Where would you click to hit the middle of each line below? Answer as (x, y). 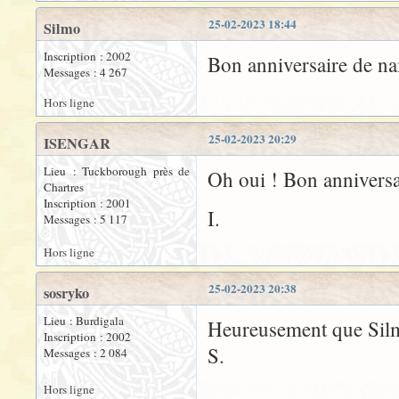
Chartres (64, 187)
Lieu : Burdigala (84, 321)
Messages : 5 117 (85, 220)
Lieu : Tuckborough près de (117, 171)
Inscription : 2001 (87, 204)
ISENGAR (77, 144)
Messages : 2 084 (85, 353)
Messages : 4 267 (85, 73)
